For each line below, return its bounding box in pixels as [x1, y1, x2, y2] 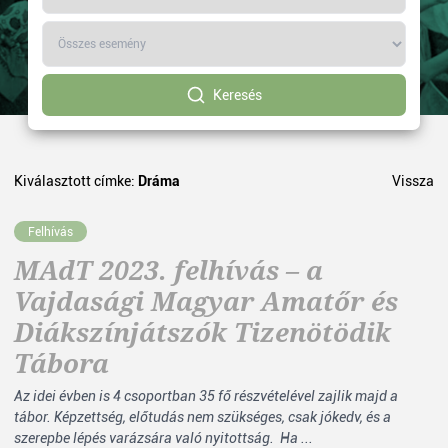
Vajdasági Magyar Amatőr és [14, 283, 398, 319]
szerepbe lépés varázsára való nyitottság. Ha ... [14, 430, 313, 446]
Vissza [392, 173, 434, 189]
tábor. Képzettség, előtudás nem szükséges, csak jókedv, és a [14, 409, 391, 425]
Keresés [213, 86, 262, 103]
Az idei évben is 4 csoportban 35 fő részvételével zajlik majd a [14, 388, 398, 404]
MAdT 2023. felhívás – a [14, 252, 323, 288]
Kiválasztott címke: [14, 173, 138, 189]
